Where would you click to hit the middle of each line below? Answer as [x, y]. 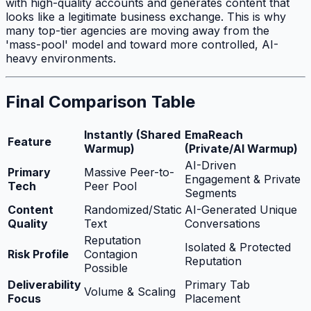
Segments [211, 193]
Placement [212, 299]
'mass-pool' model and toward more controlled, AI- [142, 45]
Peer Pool [110, 186]
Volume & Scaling [130, 292]
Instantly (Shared [132, 135]
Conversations [222, 224]
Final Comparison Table [100, 102]
